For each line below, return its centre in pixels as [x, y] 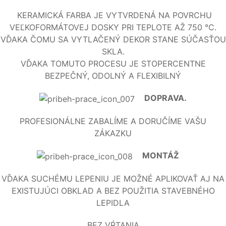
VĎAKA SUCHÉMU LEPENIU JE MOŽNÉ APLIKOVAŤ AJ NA [113, 178]
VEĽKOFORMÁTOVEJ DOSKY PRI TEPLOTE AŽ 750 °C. [113, 27]
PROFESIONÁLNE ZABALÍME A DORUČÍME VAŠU [113, 121]
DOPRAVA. [164, 98]
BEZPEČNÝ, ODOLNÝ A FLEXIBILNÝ [113, 76]
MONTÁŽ [165, 156]
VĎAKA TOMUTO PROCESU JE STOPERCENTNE [113, 64]
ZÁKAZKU [113, 133]
